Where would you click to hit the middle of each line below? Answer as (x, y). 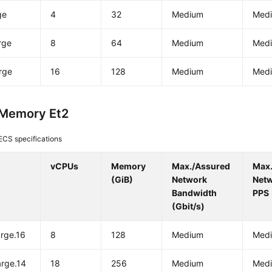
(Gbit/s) (189, 206)
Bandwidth (195, 193)
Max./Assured (201, 166)
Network (190, 179)
